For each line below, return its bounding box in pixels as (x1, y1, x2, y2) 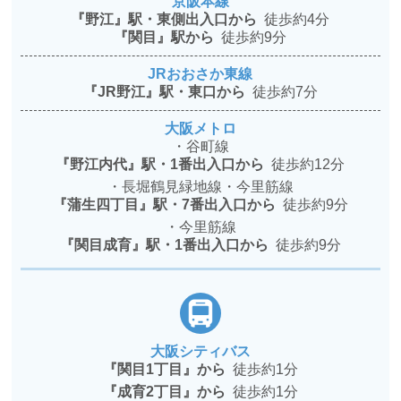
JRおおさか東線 (148, 66, 253, 82)
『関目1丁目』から (102, 362, 233, 378)
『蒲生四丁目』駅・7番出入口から (52, 197, 283, 213)
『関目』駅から (114, 30, 222, 46)
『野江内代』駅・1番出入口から (55, 157, 272, 173)
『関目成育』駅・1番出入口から (59, 237, 276, 253)
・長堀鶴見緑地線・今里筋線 (107, 179, 294, 195)
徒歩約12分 (271, 157, 346, 173)
